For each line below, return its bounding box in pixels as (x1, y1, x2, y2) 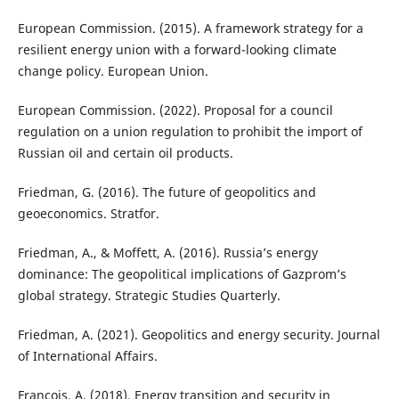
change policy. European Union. (17, 62, 208, 80)
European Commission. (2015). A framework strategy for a (17, 20, 363, 37)
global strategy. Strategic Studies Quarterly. (17, 287, 281, 305)
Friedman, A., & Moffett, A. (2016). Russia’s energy (17, 244, 318, 262)
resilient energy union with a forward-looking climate (17, 41, 337, 59)
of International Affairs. (17, 347, 158, 365)
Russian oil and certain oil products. (17, 144, 233, 162)
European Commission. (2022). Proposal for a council (17, 102, 333, 119)
